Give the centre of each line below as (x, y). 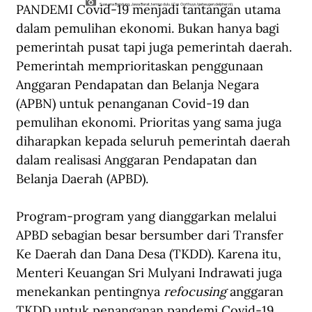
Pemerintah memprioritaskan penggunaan (141, 66)
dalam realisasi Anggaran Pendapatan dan (138, 160)
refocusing (195, 292)
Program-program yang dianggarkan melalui (148, 217)
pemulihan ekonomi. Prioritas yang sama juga (150, 123)
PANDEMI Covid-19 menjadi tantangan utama (150, 10)
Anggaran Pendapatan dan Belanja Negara (139, 85)
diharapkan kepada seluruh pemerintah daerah (155, 141)
